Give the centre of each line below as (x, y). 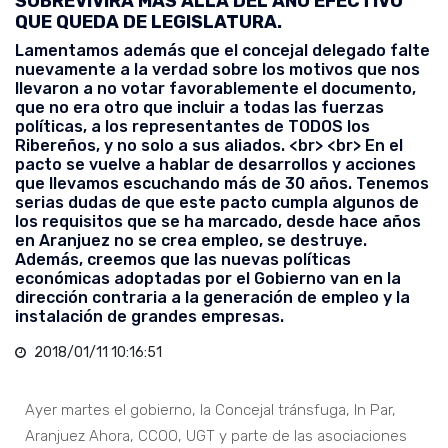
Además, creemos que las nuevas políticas (183, 260)
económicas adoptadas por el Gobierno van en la (208, 279)
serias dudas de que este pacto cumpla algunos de (217, 203)
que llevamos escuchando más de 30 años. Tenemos (222, 184)
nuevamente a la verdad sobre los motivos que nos (217, 70)
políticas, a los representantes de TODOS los (192, 127)
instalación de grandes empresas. (149, 317)
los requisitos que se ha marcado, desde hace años (218, 222)
